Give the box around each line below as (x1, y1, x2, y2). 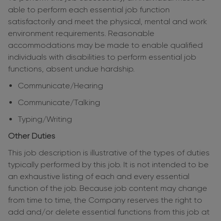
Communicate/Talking (18, 98, 100, 108)
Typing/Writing (18, 114, 72, 124)
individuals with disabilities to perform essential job (8, 52, 196, 62)
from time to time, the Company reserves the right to (8, 195, 202, 205)
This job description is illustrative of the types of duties (8, 148, 210, 158)
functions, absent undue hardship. (8, 64, 135, 74)
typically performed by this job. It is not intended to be (8, 160, 209, 170)
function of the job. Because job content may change (8, 184, 207, 193)
